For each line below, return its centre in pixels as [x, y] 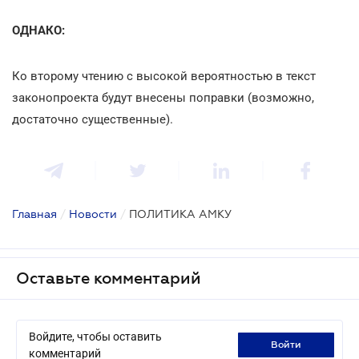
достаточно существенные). [93, 119]
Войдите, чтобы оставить [95, 336]
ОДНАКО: [38, 30]
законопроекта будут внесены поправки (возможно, [163, 97]
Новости [93, 214]
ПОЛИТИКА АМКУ [180, 214]
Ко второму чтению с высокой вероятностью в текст [164, 76]
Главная [34, 214]
